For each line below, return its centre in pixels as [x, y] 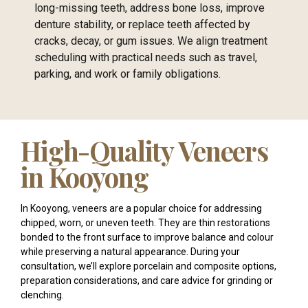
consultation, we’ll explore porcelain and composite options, [148, 266]
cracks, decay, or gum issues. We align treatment [151, 41]
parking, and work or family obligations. [128, 74]
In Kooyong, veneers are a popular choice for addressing [141, 209]
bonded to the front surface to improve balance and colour [147, 238]
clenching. [42, 295]
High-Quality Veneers [144, 150]
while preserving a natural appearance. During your [130, 252]
